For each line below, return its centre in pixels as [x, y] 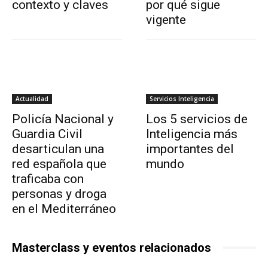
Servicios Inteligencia [182, 98]
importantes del [190, 149]
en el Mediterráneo [64, 208]
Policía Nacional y [63, 119]
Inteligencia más [192, 134]
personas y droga [59, 194]
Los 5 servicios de [197, 119]
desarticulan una [58, 149]
